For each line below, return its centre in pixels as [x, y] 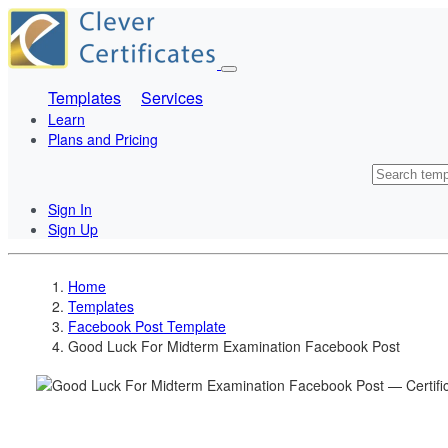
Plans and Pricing [103, 139]
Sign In [70, 209]
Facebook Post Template [147, 326]
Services [172, 97]
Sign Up [73, 229]
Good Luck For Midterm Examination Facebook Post [234, 346]
